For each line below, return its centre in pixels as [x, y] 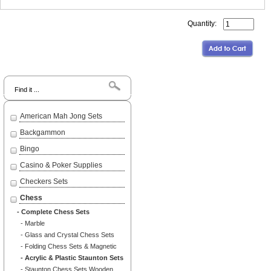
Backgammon [43, 133]
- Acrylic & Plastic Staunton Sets [68, 258]
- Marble [29, 224]
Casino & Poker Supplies [61, 165]
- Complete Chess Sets [51, 212]
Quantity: [205, 24]
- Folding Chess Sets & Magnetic [65, 247]
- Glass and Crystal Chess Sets [64, 235]
